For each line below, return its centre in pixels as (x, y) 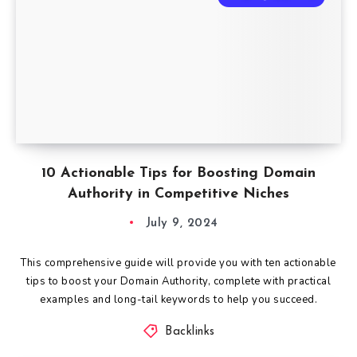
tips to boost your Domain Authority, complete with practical (178, 281)
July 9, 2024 (182, 223)
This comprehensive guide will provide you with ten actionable (178, 263)
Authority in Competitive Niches (178, 194)
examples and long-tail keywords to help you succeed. (178, 299)
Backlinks (190, 331)
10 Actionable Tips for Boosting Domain (178, 173)
